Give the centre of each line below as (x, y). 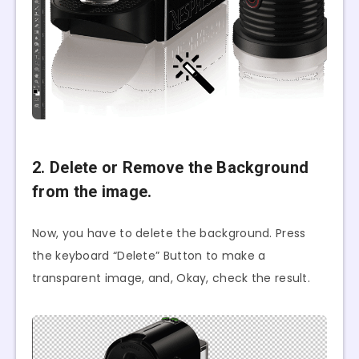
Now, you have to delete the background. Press (169, 233)
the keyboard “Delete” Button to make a (149, 255)
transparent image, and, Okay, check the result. (171, 278)
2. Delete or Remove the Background (171, 168)
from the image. (92, 192)
